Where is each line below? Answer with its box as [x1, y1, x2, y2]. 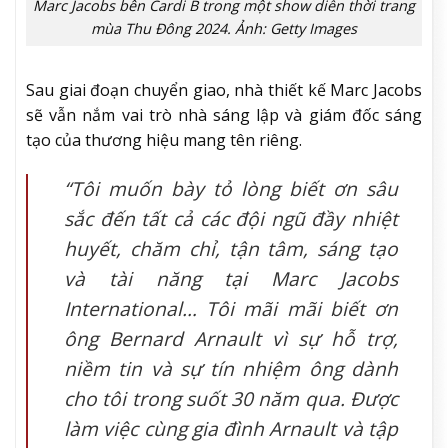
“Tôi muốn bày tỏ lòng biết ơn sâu [64, 174, 398, 202]
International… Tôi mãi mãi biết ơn [64, 294, 398, 322]
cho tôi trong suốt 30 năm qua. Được [64, 384, 398, 412]
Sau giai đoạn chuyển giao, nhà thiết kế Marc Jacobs [26, 78, 422, 101]
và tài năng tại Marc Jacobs [64, 264, 398, 292]
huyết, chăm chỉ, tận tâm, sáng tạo [64, 234, 398, 262]
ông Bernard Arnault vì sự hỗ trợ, [64, 324, 398, 352]
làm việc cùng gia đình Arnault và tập [64, 414, 398, 442]
